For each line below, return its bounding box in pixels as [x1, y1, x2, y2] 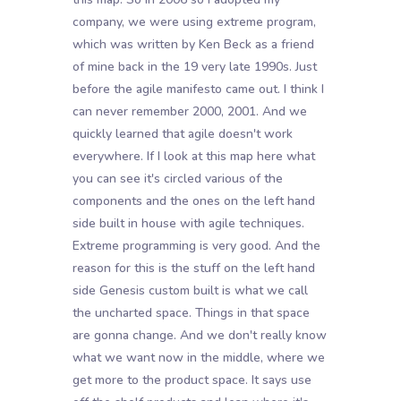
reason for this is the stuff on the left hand [72, 260, 315, 277]
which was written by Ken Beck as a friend [72, 36, 314, 54]
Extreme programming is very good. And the [72, 237, 320, 255]
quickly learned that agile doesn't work [72, 125, 293, 143]
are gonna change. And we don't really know [72, 327, 327, 345]
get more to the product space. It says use [72, 371, 311, 389]
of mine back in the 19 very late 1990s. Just [72, 58, 317, 76]
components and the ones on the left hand [72, 192, 315, 210]
